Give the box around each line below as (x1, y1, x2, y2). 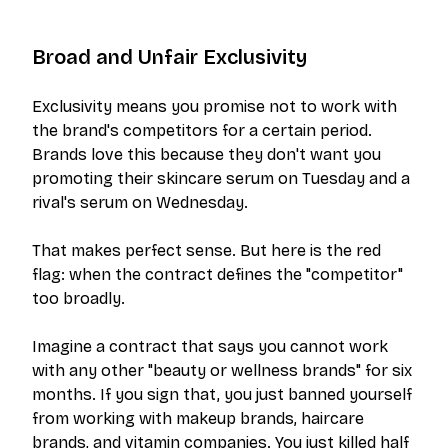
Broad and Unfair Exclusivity (32, 45, 307, 69)
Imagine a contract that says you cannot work (32, 337, 388, 356)
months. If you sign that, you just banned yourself (32, 385, 412, 404)
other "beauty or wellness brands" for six (97, 361, 412, 380)
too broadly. (32, 289, 125, 308)
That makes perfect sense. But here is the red (32, 241, 381, 260)
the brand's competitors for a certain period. (32, 121, 372, 140)
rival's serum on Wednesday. (32, 193, 248, 212)
